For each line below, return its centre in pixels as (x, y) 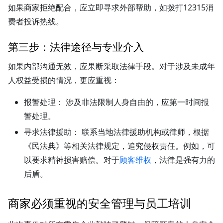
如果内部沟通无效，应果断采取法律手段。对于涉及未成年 (111, 66)
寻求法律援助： (52, 132)
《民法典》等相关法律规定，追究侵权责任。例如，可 (119, 146)
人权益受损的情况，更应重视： (64, 80)
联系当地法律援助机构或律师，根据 (144, 132)
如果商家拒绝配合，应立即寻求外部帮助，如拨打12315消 (111, 7)
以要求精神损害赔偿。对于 (72, 160)
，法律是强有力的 (183, 160)
